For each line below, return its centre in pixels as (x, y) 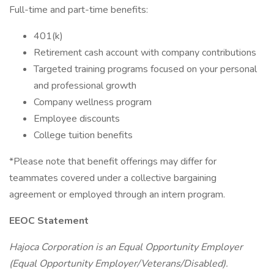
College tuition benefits (83, 135)
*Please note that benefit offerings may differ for (113, 161)
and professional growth (85, 86)
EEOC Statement (49, 221)
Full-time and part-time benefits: (79, 10)
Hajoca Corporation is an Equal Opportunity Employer (126, 247)
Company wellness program (93, 102)
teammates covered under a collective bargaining (113, 178)
